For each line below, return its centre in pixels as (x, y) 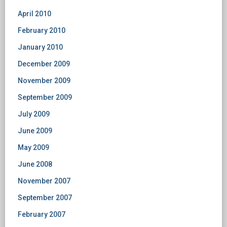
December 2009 (44, 64)
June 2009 (35, 131)
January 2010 (40, 47)
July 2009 (34, 114)
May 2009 (33, 147)
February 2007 (42, 214)
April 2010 (34, 14)
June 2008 (35, 164)
